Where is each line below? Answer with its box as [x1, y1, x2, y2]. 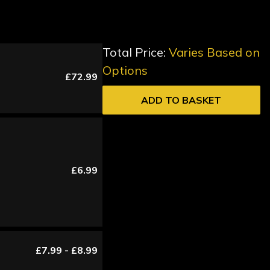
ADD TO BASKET [141, 94, 222, 107]
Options [102, 63, 148, 78]
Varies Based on [168, 45, 260, 60]
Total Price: [102, 45, 169, 60]
